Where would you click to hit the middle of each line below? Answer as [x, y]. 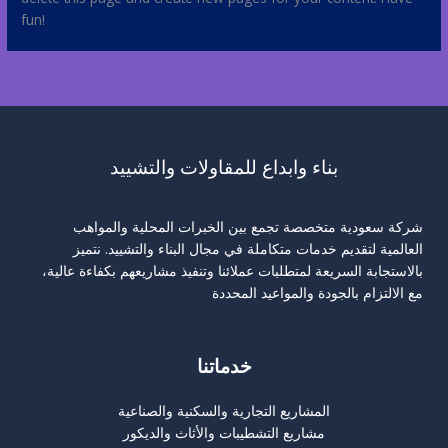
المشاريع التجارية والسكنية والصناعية [224, 410]
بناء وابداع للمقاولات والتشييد [224, 166]
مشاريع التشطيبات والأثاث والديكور [224, 432]
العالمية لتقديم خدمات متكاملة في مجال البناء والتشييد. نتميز [248, 249]
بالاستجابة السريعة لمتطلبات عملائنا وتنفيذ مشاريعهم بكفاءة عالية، [232, 271]
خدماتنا [224, 366]
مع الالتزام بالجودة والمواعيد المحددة [317, 293]
